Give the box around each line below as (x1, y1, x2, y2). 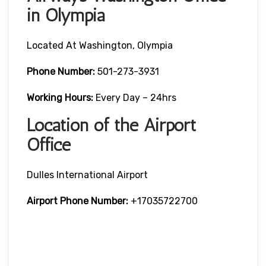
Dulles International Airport (27, 169, 148, 180)
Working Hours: (27, 91, 93, 103)
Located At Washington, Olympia (27, 39, 173, 51)
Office (27, 134, 71, 156)
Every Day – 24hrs (93, 91, 176, 103)
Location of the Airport (27, 114, 196, 136)
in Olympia (27, 4, 104, 26)
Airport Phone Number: (27, 195, 128, 207)
